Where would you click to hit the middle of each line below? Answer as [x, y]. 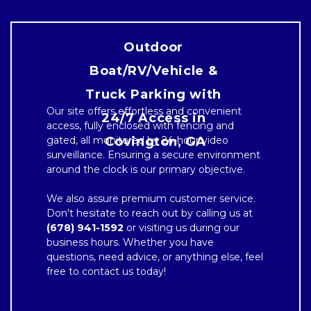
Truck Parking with [154, 94]
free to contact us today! [106, 271]
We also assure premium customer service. [151, 199]
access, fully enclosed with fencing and [140, 126]
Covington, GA [155, 142]
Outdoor [153, 47]
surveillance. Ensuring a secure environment [153, 155]
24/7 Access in [154, 118]
